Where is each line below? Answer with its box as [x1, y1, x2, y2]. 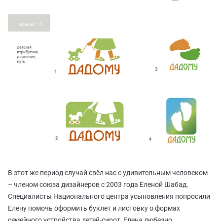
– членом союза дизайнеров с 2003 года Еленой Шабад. [8, 181, 188, 189]
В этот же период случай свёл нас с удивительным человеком [8, 169, 208, 177]
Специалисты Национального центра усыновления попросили [8, 192, 210, 201]
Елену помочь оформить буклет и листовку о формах [8, 204, 180, 213]
